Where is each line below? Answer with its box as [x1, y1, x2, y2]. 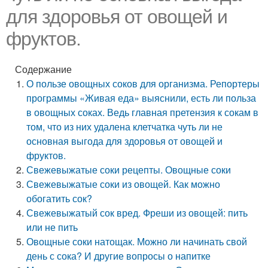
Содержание [15, 62, 72, 76]
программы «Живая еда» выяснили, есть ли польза [26, 91, 257, 105]
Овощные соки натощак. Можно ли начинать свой [26, 234, 248, 248]
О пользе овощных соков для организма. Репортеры [26, 77, 260, 90]
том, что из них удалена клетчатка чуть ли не [26, 120, 223, 133]
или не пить [26, 220, 78, 234]
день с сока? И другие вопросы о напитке [26, 249, 211, 263]
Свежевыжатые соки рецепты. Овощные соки [26, 163, 232, 176]
